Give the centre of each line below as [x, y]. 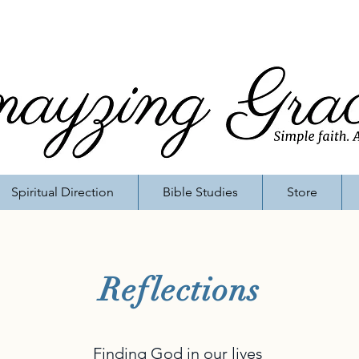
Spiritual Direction [63, 192]
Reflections [179, 290]
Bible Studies [200, 192]
